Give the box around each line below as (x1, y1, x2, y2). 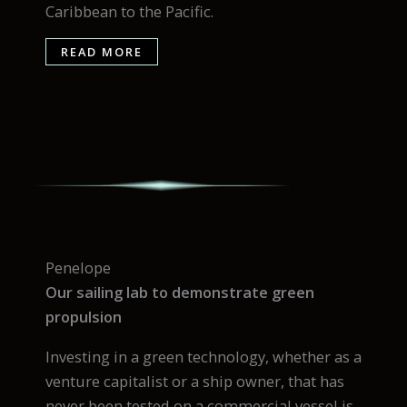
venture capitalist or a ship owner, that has (45, 370, 344, 392)
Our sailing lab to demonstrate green (45, 282, 314, 303)
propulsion (45, 306, 122, 328)
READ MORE (61, 44, 143, 61)
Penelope (45, 257, 111, 279)
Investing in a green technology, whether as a (45, 345, 362, 367)
